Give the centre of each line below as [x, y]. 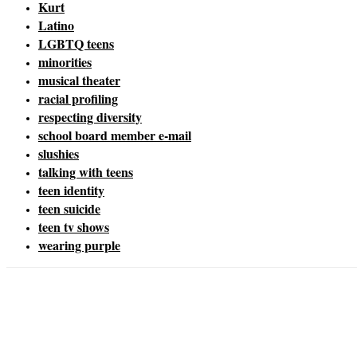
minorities [65, 62]
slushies [59, 154]
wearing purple [79, 245]
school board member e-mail [115, 135]
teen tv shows [74, 227]
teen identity [71, 190]
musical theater [79, 80]
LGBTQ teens [76, 44]
